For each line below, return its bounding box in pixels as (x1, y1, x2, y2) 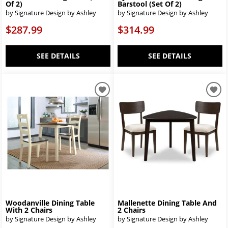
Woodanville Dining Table (6, 198, 95, 208)
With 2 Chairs (6, 205, 53, 215)
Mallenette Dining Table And (118, 198, 217, 208)
